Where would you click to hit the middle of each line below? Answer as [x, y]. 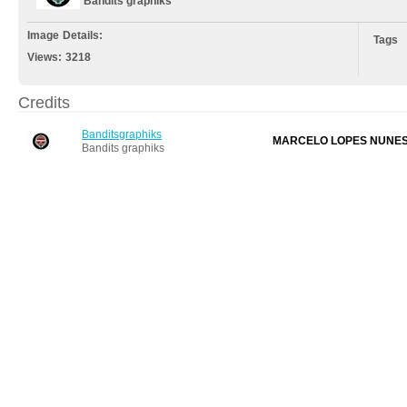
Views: [47, 57]
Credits [44, 103]
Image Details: [65, 35]
